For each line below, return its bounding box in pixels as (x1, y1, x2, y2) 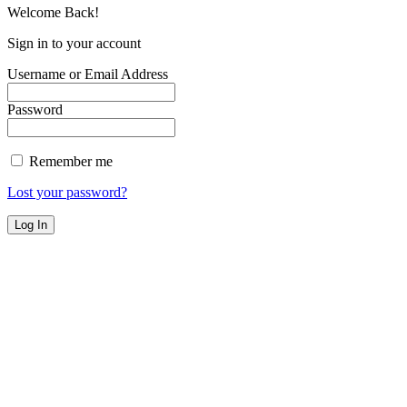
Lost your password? (7, 184, 127, 200)
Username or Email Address (7, 65, 168, 82)
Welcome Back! (7, 4, 99, 20)
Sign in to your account (7, 35, 141, 51)
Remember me (25, 153, 113, 169)
